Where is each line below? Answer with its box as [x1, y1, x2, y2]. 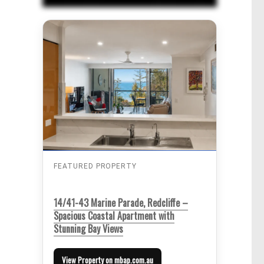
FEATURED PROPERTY [53, 161, 137, 170]
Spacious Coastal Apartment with [53, 208, 174, 223]
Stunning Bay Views [53, 221, 123, 236]
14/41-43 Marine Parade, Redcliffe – [53, 195, 188, 210]
